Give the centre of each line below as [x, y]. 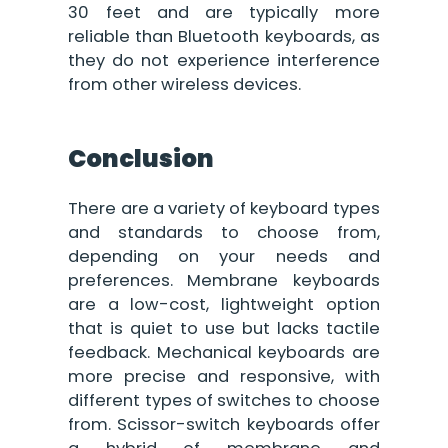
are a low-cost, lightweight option [224, 305]
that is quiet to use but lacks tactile [224, 329]
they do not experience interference [224, 60]
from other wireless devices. [185, 84]
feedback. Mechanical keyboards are [224, 353]
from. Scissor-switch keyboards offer [224, 425]
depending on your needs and [224, 257]
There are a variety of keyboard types [224, 209]
